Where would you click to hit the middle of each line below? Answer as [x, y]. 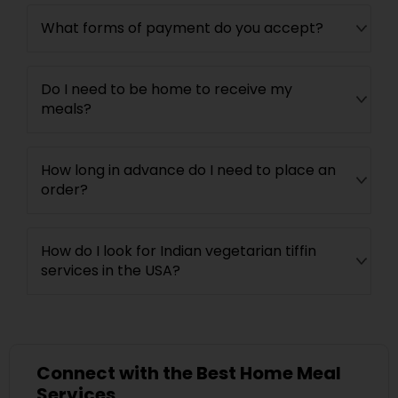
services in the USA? [111, 271]
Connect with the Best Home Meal [189, 373]
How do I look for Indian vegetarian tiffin [179, 251]
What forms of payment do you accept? [182, 28]
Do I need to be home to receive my [167, 89]
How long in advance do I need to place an [188, 170]
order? [64, 190]
